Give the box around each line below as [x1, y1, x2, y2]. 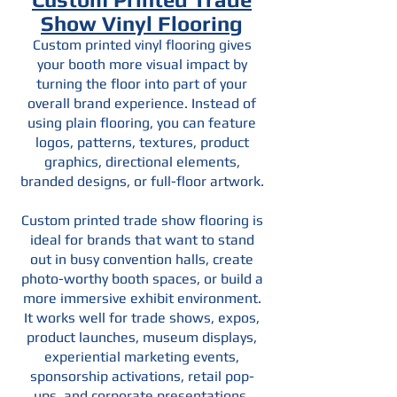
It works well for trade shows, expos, [24, 309, 260, 326]
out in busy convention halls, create [30, 251, 253, 268]
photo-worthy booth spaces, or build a [20, 270, 263, 287]
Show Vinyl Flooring [41, 12, 243, 35]
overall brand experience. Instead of [27, 95, 256, 112]
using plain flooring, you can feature [27, 114, 256, 131]
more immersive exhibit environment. [22, 290, 261, 307]
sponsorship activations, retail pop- [29, 368, 254, 385]
